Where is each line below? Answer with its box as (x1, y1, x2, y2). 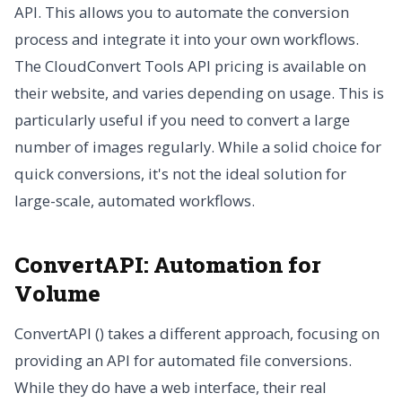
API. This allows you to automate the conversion (14, 2, 349, 23)
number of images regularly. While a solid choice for (14, 136, 381, 158)
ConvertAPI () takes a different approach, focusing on (14, 323, 380, 345)
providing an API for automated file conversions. (14, 350, 352, 371)
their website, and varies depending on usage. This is (14, 83, 384, 104)
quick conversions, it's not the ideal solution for (14, 163, 346, 185)
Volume (14, 278, 100, 309)
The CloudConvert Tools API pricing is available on (14, 56, 366, 77)
